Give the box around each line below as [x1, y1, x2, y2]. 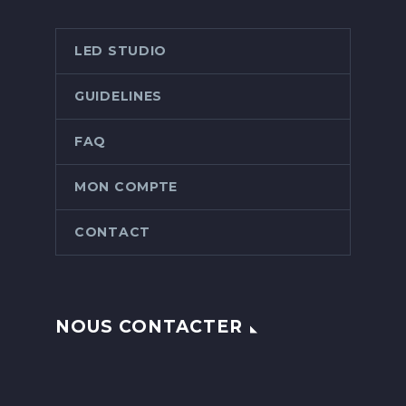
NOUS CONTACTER [55, 315, 244, 337]
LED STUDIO [74, 43, 167, 60]
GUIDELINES [74, 88, 162, 105]
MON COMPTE [74, 179, 178, 196]
